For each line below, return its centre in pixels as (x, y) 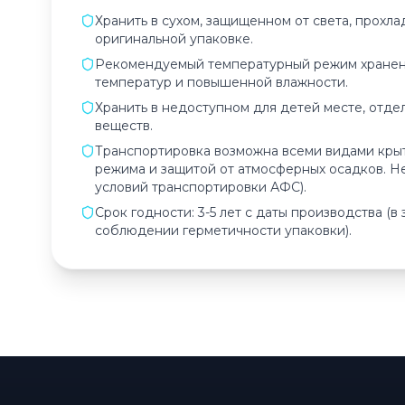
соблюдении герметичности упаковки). (223, 231)
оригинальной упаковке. (174, 39)
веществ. (124, 126)
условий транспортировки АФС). (201, 187)
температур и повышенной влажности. (221, 82)
